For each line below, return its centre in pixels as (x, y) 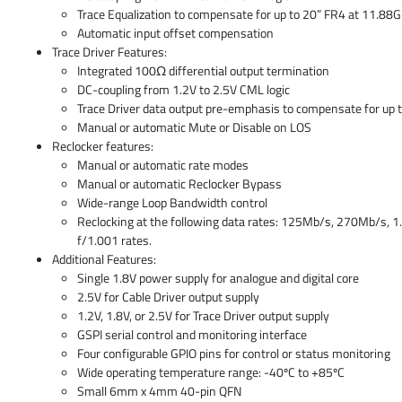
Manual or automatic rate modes (163, 165)
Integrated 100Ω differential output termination (204, 70)
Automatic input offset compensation (176, 33)
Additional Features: (104, 259)
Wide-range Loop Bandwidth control (173, 202)
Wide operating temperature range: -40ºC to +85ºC (211, 372)
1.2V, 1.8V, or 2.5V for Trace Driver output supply (204, 315)
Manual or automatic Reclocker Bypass (180, 184)
